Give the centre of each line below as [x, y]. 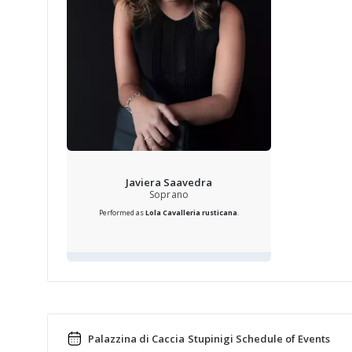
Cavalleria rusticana [200, 213]
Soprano [169, 194]
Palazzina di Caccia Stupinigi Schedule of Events [208, 339]
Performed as [122, 213]
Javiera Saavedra [169, 182]
